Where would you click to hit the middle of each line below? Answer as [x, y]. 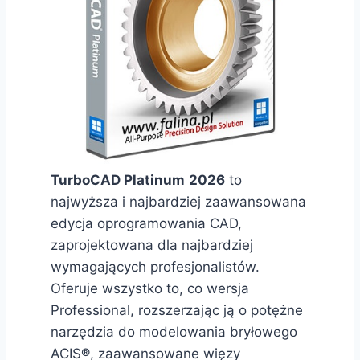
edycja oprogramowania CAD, [146, 223]
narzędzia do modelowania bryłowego [174, 331]
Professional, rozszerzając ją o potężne [176, 310]
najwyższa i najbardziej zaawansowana [178, 201]
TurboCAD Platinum [117, 180]
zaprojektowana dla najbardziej [151, 245]
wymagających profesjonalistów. [155, 266]
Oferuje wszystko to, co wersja [149, 288]
